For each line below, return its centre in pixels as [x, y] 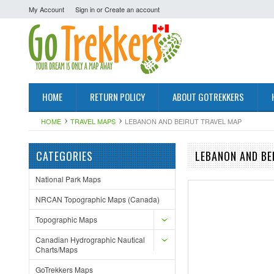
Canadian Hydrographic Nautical [90, 239]
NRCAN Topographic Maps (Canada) [98, 199]
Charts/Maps [57, 249]
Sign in [85, 9]
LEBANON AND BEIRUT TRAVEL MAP [183, 121]
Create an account [132, 9]
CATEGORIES [65, 156]
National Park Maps [68, 179]
